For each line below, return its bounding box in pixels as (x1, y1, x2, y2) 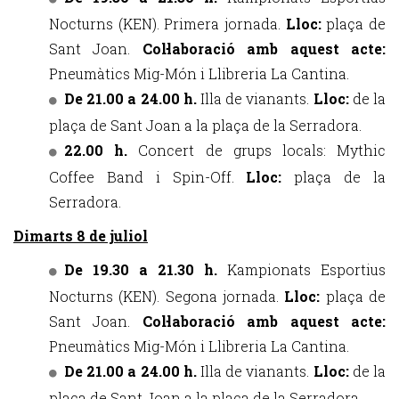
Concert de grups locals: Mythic (138, 141, 387, 159)
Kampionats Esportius (227, 260, 386, 279)
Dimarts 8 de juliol (13, 226, 148, 245)
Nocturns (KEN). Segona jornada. (49, 287, 285, 305)
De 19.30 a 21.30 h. (64, 260, 227, 279)
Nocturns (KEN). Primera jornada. (49, 14, 286, 33)
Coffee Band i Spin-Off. (49, 167, 247, 186)
